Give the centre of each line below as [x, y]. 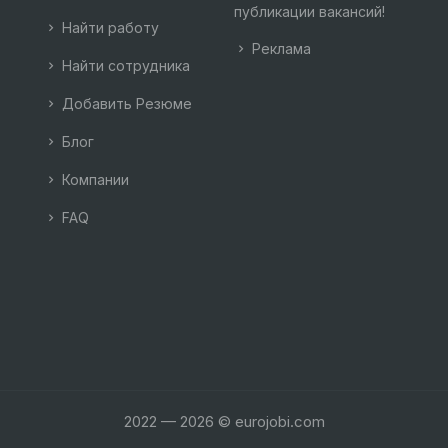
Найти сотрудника [124, 65]
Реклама [279, 48]
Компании [93, 179]
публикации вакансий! [309, 11]
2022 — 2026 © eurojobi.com [224, 421]
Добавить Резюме [125, 103]
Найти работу [108, 27]
